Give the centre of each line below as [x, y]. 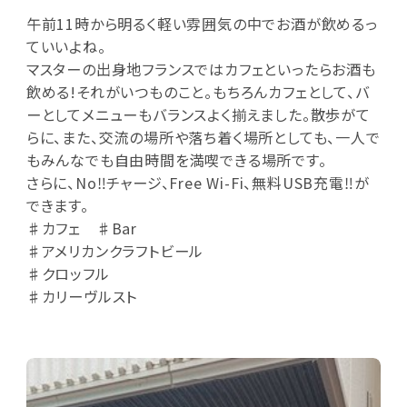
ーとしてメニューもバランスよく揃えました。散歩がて [198, 114]
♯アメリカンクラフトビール [115, 250]
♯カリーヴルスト [82, 296]
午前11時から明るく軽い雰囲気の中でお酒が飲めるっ [202, 23]
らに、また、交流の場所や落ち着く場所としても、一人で [203, 137]
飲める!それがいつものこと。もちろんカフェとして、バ [198, 91]
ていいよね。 [66, 46]
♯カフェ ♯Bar [81, 228]
